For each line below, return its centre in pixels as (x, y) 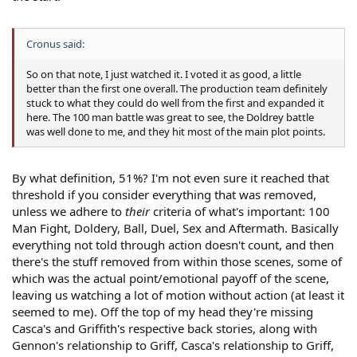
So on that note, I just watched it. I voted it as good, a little (164, 74)
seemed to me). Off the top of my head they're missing (163, 312)
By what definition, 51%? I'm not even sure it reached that (171, 178)
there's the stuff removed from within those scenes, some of (177, 262)
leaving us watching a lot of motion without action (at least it (178, 295)
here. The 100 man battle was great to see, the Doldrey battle (170, 117)
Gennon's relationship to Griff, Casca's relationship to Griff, (173, 345)
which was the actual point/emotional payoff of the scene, (171, 279)
